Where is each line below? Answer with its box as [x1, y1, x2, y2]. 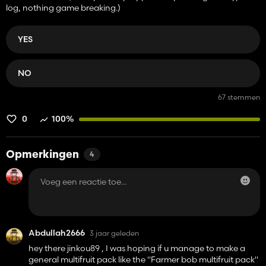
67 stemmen [218, 93, 260, 102]
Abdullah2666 [28, 227, 85, 238]
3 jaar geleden [90, 228, 139, 237]
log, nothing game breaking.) [6, 2, 121, 13]
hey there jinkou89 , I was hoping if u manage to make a [28, 243, 245, 254]
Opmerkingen [6, 150, 79, 161]
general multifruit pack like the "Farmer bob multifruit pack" [28, 254, 258, 265]
